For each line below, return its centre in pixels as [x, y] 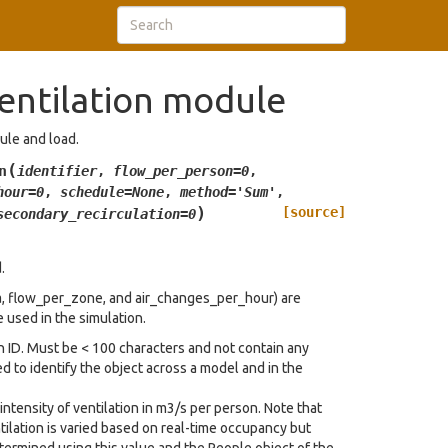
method [204, 192]
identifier [57, 171]
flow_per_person [173, 171]
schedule [92, 192]
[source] [314, 212]
